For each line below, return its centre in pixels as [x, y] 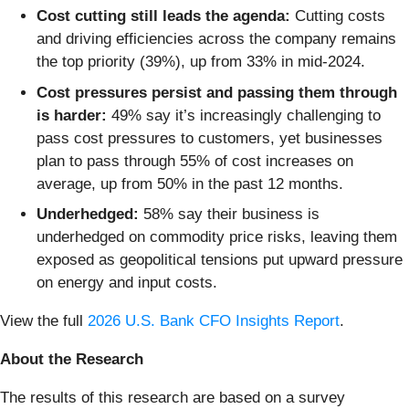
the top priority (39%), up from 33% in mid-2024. [201, 62]
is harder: [72, 115]
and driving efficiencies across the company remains [216, 39]
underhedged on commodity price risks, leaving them [217, 237]
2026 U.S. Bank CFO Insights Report [214, 321]
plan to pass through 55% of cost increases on [195, 161]
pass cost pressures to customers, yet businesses [210, 138]
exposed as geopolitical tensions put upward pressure [220, 260]
